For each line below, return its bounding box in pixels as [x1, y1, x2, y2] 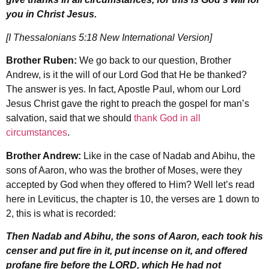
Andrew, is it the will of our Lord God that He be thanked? [6, 70, 247, 80]
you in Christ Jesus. [6, 9, 97, 20]
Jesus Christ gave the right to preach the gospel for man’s [6, 98, 249, 109]
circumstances [6, 127, 67, 138]
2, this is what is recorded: [6, 208, 116, 219]
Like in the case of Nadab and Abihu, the [83, 150, 255, 161]
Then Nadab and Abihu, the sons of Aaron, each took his [6, 231, 263, 241]
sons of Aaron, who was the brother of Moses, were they [6, 165, 242, 175]
